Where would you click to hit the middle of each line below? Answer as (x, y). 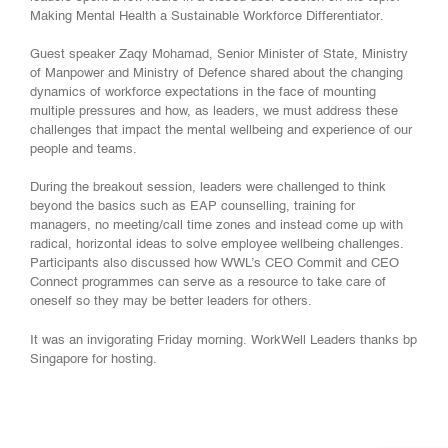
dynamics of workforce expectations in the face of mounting (203, 93)
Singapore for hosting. (95, 360)
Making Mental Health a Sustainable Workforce (168, 17)
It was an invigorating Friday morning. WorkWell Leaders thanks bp (223, 341)
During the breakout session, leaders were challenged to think (208, 188)
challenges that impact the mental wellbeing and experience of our (221, 131)
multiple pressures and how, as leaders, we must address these (214, 112)
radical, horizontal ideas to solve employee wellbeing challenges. (217, 245)
